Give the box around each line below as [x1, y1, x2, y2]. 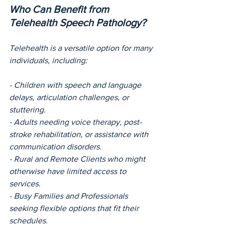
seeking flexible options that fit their [9, 204, 141, 213]
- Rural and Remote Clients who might [9, 155, 147, 164]
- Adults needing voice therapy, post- [9, 118, 142, 127]
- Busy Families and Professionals [9, 191, 130, 201]
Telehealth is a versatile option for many [9, 44, 155, 53]
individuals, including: [9, 56, 87, 65]
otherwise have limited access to [9, 167, 128, 176]
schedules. [9, 216, 48, 225]
